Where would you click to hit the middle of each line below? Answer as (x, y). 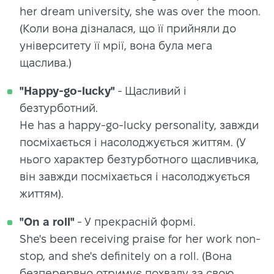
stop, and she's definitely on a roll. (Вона (126, 256)
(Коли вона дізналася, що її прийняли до (128, 28)
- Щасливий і (151, 91)
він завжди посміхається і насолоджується (135, 176)
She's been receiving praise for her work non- (140, 239)
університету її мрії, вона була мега (116, 45)
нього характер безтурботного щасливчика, (139, 159)
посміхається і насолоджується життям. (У (133, 142)
